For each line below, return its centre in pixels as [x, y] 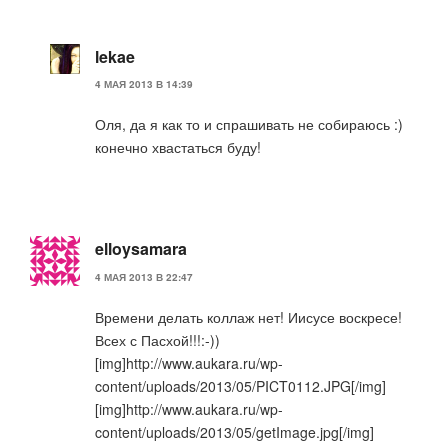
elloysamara [141, 249]
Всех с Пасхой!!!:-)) [157, 339]
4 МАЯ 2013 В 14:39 [144, 84]
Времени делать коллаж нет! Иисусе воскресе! [248, 316]
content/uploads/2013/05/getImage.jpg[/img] [234, 431]
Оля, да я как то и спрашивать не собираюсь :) [249, 124]
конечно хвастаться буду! [178, 147]
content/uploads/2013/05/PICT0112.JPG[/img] [240, 385]
